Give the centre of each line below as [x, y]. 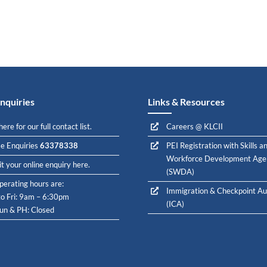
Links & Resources [186, 102]
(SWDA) [181, 172]
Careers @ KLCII [195, 126]
